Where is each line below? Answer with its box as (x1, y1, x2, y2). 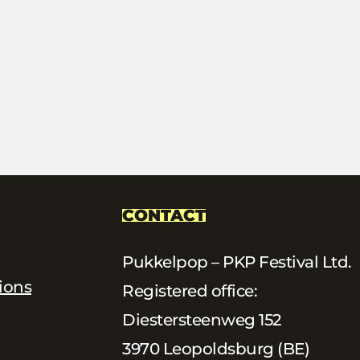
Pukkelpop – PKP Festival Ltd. (122, 252, 352, 272)
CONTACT (122, 206, 206, 226)
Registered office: (122, 281, 257, 301)
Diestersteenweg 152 (122, 310, 281, 330)
